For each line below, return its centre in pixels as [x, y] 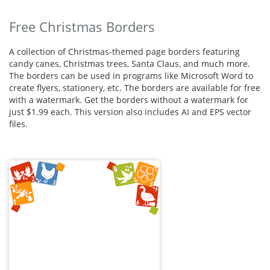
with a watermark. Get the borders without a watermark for [129, 100]
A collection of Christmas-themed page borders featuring [124, 52]
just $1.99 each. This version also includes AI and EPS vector [130, 112]
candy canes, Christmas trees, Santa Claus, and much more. [130, 64]
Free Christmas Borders [82, 26]
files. [18, 124]
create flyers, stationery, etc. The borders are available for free [135, 88]
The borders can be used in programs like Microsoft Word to [131, 76]
